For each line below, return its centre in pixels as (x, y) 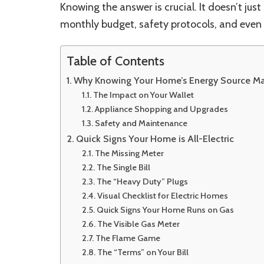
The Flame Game (128, 238)
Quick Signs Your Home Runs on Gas (165, 210)
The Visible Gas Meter (138, 224)
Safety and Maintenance (141, 123)
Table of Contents (115, 61)
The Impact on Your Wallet (143, 95)
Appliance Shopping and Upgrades (161, 109)
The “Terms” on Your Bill (143, 252)
